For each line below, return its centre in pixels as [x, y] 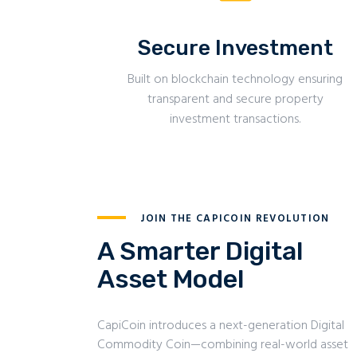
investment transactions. [235, 120]
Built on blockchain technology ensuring [235, 80]
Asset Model [171, 279]
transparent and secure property [235, 100]
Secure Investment [235, 48]
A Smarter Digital [200, 251]
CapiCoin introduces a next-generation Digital [221, 326]
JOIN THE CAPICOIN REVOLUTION [235, 218]
